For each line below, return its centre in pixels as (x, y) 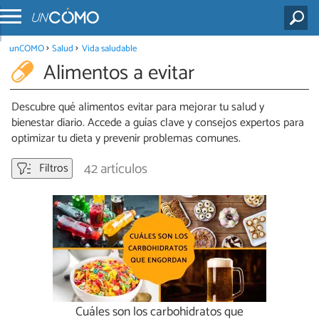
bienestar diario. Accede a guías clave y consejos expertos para (158, 123)
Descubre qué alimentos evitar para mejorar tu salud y (138, 108)
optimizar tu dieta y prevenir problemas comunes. (126, 139)
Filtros (52, 169)
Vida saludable (109, 48)
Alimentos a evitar (119, 73)
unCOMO (26, 48)
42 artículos (116, 169)
